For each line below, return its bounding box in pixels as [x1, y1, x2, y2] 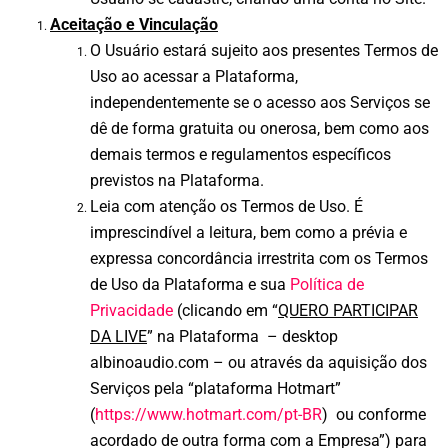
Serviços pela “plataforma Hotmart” [90, 379, 341, 399]
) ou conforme [322, 405, 426, 425]
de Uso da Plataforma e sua [90, 275, 290, 295]
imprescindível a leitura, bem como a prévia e [90, 223, 407, 243]
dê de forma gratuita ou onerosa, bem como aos [90, 119, 429, 139]
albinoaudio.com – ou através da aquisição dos [90, 353, 427, 373]
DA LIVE [90, 327, 147, 347]
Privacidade [90, 301, 173, 321]
